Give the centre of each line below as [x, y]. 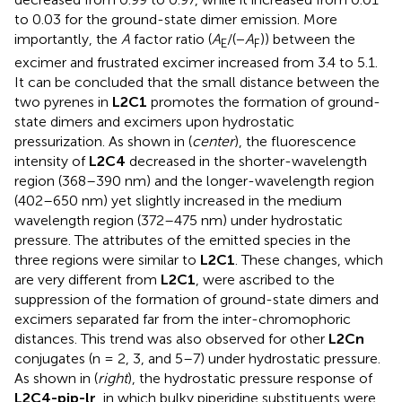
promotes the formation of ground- [264, 101]
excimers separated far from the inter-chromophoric [183, 319]
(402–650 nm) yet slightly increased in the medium [178, 200]
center [213, 141]
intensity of [52, 161]
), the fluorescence [295, 141]
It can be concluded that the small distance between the [197, 82]
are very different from [87, 279]
